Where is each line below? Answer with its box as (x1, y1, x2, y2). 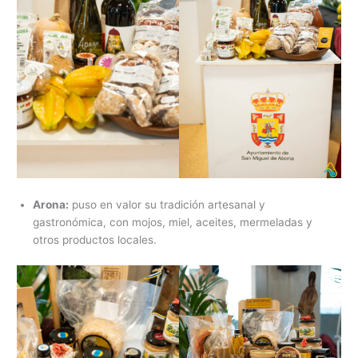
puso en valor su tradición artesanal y (69, 198, 266, 212)
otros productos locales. (33, 233, 157, 247)
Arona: (33, 198, 70, 212)
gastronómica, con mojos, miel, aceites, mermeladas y (33, 216, 313, 229)
